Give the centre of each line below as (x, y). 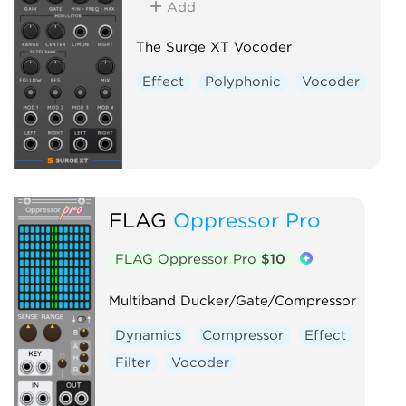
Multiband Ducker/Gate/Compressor (232, 300)
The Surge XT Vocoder (213, 47)
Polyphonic (243, 81)
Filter (133, 362)
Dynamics (149, 335)
